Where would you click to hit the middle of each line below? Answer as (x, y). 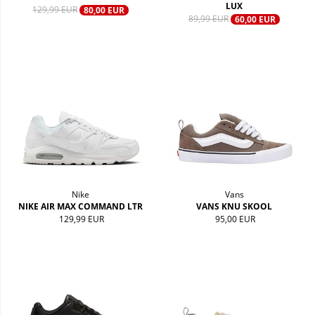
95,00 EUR (236, 219)
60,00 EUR (256, 20)
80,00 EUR (104, 11)
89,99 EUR (209, 19)
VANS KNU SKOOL (234, 206)
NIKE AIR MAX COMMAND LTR (81, 206)
